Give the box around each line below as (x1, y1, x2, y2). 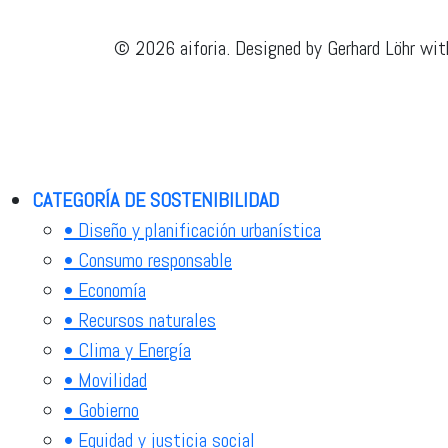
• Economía (64, 276, 146, 303)
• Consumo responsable (64, 246, 232, 273)
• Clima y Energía (64, 336, 191, 363)
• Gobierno (64, 396, 139, 423)
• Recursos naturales (64, 306, 216, 333)
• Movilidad (64, 366, 147, 393)
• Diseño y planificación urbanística (64, 216, 321, 243)
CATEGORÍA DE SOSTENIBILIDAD (32, 186, 279, 213)
